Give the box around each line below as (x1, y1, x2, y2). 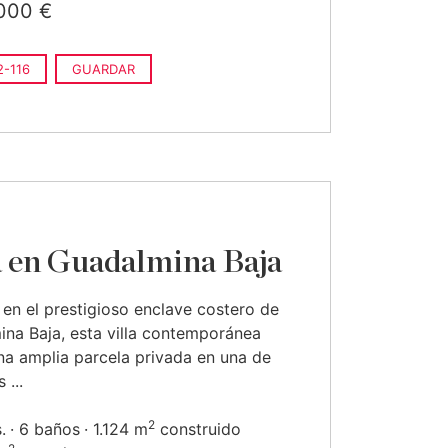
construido (155, 419, 241, 439)
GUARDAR (72, 61, 135, 77)
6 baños (19, 419, 80, 439)
